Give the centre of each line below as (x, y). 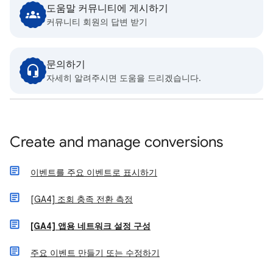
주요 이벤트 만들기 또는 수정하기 (95, 253)
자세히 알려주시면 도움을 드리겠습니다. (124, 78)
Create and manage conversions (116, 142)
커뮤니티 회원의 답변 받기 (97, 22)
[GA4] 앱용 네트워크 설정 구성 (90, 226)
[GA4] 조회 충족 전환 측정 (82, 199)
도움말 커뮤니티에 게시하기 (107, 8)
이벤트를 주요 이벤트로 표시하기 (94, 172)
